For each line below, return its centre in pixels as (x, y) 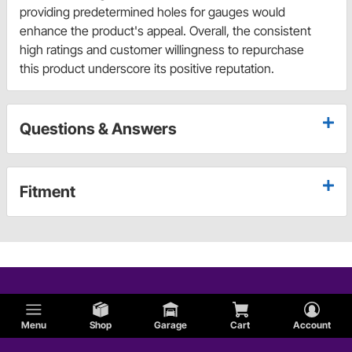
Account (312, 325)
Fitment (48, 192)
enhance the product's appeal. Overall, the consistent (165, 31)
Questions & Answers (98, 129)
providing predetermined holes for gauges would (152, 12)
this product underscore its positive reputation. (147, 69)
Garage (171, 325)
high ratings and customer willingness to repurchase (162, 50)
